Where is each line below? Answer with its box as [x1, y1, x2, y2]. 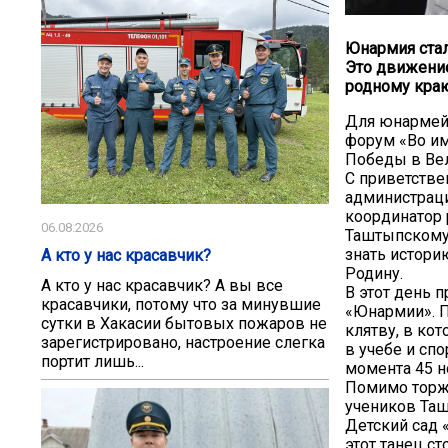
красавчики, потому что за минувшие [41, 294, 321, 314]
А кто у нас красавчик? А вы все [41, 275, 283, 295]
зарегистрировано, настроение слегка [41, 332, 325, 352]
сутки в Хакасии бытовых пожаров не [41, 313, 327, 333]
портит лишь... [41, 351, 144, 371]
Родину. [345, 264, 407, 284]
